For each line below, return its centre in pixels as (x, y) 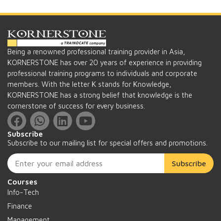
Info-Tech (23, 192)
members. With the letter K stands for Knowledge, (90, 84)
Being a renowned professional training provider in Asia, (96, 51)
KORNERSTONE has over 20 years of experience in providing (105, 62)
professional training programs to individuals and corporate (102, 73)
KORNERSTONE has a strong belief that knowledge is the (100, 95)
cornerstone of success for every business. (76, 106)
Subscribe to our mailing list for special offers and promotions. (108, 143)
